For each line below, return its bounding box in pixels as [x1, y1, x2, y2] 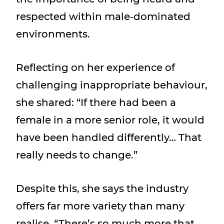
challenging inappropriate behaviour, [16, 79, 207, 91]
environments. [16, 28, 90, 40]
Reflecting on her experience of [16, 61, 175, 73]
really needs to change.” [16, 149, 137, 161]
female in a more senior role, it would [16, 114, 204, 126]
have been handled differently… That [16, 131, 201, 143]
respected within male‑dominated [16, 10, 190, 22]
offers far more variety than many [16, 200, 184, 212]
